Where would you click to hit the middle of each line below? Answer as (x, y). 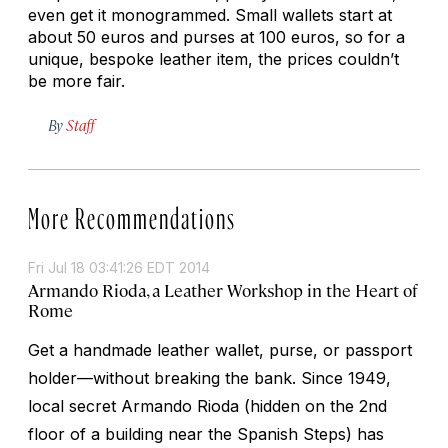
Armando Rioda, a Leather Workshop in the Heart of (223, 289)
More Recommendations (132, 213)
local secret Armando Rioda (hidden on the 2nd (207, 405)
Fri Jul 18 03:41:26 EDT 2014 (119, 267)
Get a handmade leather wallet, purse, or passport (220, 349)
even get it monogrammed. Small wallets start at (210, 14)
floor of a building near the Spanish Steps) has (206, 433)
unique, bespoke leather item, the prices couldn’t (213, 58)
